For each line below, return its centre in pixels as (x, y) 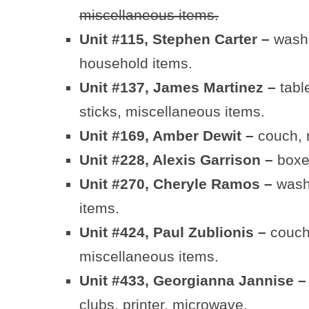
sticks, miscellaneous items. (172, 111)
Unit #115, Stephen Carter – (177, 39)
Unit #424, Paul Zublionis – (175, 232)
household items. (136, 63)
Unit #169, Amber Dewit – (169, 136)
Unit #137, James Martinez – (178, 87)
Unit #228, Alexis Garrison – (178, 160)
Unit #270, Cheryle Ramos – (176, 184)
